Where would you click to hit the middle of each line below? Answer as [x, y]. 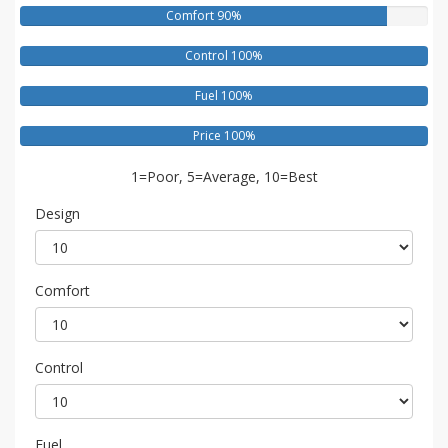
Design [57, 214]
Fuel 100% [224, 96]
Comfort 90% [203, 16]
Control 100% [224, 56]
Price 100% [224, 136]
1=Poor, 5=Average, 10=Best [224, 177]
